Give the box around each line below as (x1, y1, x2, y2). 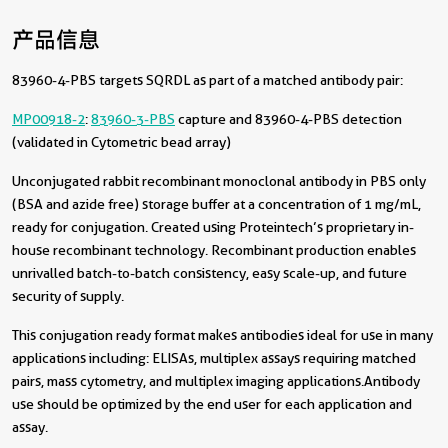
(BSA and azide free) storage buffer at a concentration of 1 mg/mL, (12, 195, 421, 212)
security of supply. (12, 287, 124, 304)
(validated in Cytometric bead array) (12, 133, 231, 150)
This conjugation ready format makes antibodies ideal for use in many (12, 326, 433, 343)
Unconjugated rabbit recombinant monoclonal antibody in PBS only (12, 172, 426, 189)
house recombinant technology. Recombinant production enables (12, 241, 416, 258)
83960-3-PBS (91, 110, 175, 127)
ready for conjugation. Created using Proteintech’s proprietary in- (12, 218, 414, 235)
